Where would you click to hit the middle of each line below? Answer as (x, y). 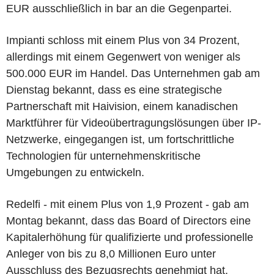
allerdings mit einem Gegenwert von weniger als (123, 57)
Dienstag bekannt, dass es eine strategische (114, 90)
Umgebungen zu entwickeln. (75, 172)
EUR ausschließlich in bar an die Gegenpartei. (119, 8)
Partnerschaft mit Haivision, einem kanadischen (122, 106)
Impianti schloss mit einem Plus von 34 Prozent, (123, 40)
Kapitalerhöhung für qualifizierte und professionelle (130, 237)
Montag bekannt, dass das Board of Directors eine (128, 220)
